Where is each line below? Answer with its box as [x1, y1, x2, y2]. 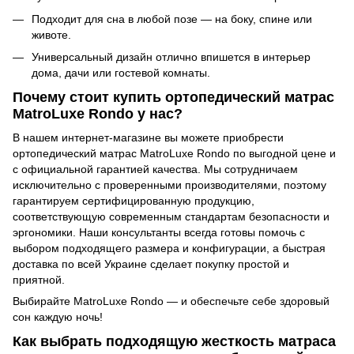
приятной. [13, 273, 65, 286]
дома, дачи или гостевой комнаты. [32, 66, 210, 80]
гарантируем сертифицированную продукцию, [13, 194, 254, 207]
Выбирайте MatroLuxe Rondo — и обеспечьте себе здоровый [13, 294, 330, 307]
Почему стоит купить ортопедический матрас [13, 89, 334, 106]
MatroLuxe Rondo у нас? [13, 106, 183, 122]
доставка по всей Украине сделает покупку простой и [13, 257, 289, 270]
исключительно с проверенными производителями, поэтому [13, 178, 326, 191]
